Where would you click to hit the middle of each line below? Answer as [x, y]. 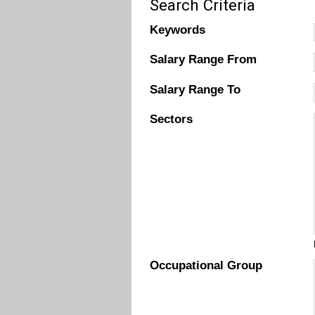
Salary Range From [204, 60]
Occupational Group [206, 266]
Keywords [178, 30]
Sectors [172, 120]
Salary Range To [195, 89]
